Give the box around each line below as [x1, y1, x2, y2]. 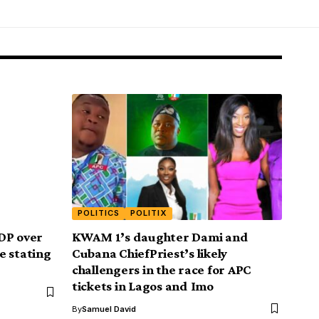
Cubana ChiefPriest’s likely [72, 245, 228, 261]
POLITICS [77, 208, 120, 219]
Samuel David [82, 303, 136, 314]
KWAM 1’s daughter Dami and [72, 229, 249, 244]
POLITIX [130, 208, 167, 219]
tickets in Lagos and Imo [72, 278, 214, 293]
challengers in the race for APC [72, 261, 252, 277]
